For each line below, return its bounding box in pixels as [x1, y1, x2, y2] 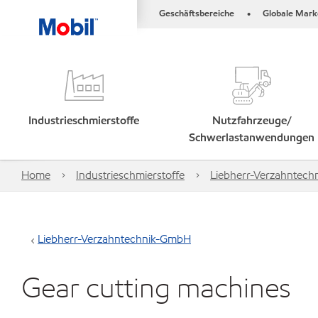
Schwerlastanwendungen [189, 130, 315, 145]
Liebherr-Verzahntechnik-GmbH [38, 231, 191, 246]
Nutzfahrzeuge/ [212, 113, 292, 128]
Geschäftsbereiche [159, 7, 234, 20]
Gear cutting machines [21, 269, 291, 305]
